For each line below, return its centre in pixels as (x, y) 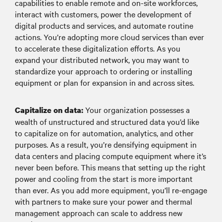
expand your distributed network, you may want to (102, 60)
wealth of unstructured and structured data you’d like (107, 122)
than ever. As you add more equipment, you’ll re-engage (111, 190)
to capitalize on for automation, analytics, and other (104, 133)
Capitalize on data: (49, 110)
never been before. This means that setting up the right (110, 167)
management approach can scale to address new (99, 213)
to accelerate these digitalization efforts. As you (98, 48)
